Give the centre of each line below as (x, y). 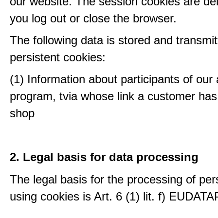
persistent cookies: (58, 57)
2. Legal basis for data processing (104, 157)
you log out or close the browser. (93, 18)
